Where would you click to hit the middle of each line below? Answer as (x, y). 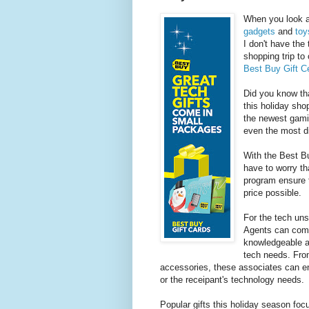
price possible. (273, 193)
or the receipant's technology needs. (232, 280)
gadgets (260, 32)
